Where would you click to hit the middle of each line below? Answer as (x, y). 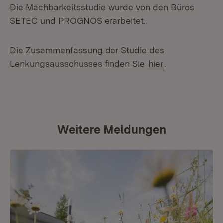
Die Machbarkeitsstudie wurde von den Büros (102, 7)
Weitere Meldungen (111, 130)
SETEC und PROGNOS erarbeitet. (78, 21)
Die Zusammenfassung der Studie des (87, 50)
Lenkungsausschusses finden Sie (79, 63)
